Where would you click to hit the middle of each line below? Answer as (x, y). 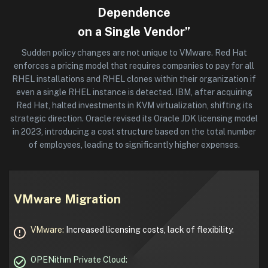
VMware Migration (67, 200)
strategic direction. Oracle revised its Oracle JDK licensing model (134, 119)
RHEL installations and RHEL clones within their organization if (134, 79)
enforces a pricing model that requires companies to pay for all (134, 66)
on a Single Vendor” (134, 32)
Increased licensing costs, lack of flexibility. (150, 230)
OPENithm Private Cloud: (79, 259)
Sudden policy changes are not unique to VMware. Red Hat (134, 53)
